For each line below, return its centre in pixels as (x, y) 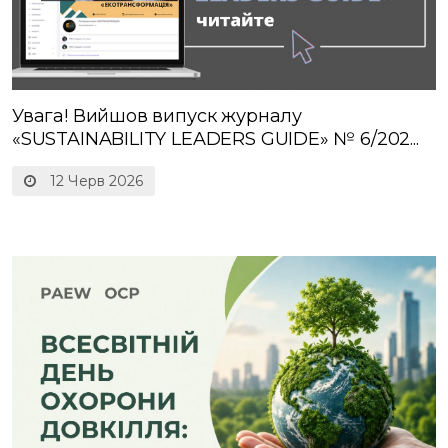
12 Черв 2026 (94, 180)
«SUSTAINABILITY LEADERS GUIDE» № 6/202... (215, 138)
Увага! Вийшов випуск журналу (157, 115)
